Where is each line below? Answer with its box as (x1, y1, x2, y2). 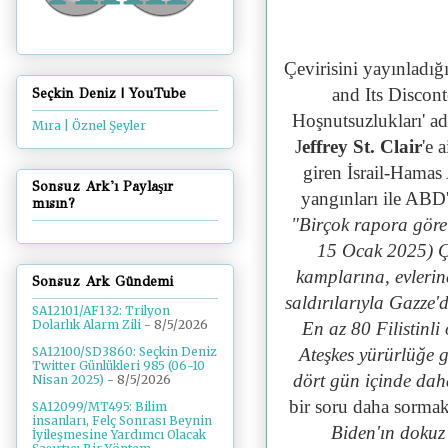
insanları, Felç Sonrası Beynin (32, 413, 212, 429)
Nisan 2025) (32, 372, 104, 388)
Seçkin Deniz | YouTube (32, 84, 186, 102)
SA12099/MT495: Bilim (32, 399, 167, 415)
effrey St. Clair (302, 135, 423, 157)
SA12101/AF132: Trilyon (32, 303, 170, 319)
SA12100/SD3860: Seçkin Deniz (32, 344, 217, 360)
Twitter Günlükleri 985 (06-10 (32, 358, 205, 374)
